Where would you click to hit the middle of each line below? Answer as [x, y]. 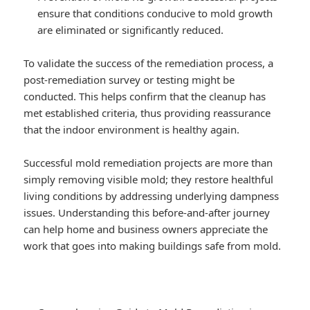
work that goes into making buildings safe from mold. [153, 245]
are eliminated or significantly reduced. [131, 29]
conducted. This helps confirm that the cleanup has [145, 96]
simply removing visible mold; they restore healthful [149, 179]
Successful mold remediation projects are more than [148, 162]
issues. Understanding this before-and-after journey [147, 212]
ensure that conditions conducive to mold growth [155, 13]
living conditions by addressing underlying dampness [152, 195]
